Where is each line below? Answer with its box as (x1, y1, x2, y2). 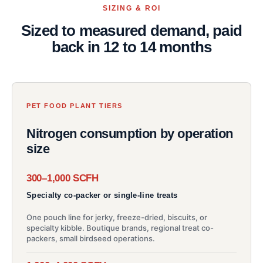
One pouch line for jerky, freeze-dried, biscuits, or (26, 212, 207, 222)
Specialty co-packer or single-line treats (26, 190, 178, 200)
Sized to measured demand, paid (21, 21, 242, 39)
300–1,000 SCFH (26, 172, 99, 184)
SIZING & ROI (102, 4, 161, 12)
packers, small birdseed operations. (26, 233, 155, 243)
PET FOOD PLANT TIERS (26, 102, 123, 109)
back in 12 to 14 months (51, 38, 212, 56)
